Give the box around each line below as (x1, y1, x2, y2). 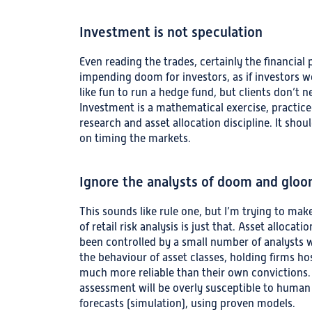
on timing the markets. (79, 132, 191, 145)
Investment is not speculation (79, 24, 263, 40)
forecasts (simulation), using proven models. (79, 297, 295, 310)
